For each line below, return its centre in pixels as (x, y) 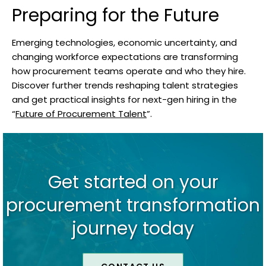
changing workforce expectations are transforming (125, 57)
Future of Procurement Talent (81, 114)
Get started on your (133, 183)
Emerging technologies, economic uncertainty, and (124, 43)
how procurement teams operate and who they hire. (129, 71)
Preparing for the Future (115, 16)
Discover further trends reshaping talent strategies (125, 85)
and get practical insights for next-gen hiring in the (124, 100)
